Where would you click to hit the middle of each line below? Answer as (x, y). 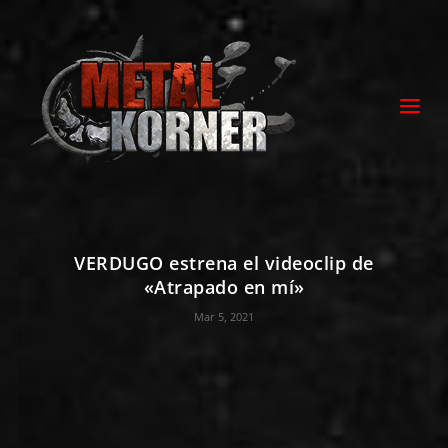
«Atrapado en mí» (224, 287)
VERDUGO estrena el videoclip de (224, 263)
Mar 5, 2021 (224, 316)
